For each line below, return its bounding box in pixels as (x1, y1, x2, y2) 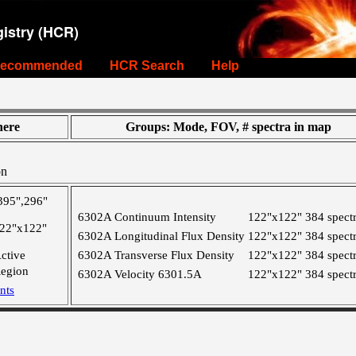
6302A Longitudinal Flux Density (78, 230, 245, 242)
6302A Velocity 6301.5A (78, 268, 202, 281)
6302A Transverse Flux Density (78, 249, 234, 261)
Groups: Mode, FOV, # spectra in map (126, 120, 331, 133)
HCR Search (110, 59, 184, 72)
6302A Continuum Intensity (78, 211, 216, 223)
